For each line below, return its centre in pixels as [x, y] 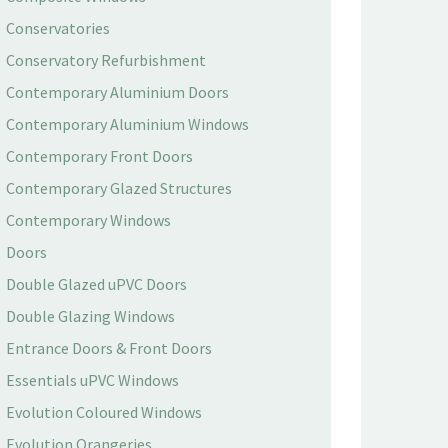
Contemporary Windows [88, 220]
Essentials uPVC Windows [92, 380]
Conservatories [58, 28]
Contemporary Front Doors [99, 156]
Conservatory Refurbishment [106, 60]
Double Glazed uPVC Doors [96, 284]
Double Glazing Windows [90, 316]
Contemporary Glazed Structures [119, 188]
